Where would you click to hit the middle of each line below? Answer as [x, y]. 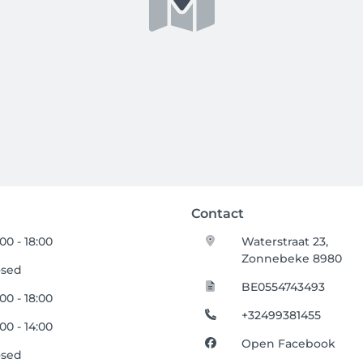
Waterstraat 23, [285, 241]
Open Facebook [289, 343]
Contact [218, 213]
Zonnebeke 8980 [292, 258]
